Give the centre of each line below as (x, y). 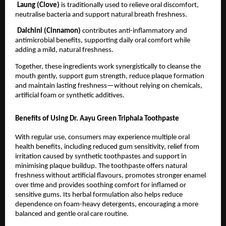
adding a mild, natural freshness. (64, 50)
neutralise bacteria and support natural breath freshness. (101, 15)
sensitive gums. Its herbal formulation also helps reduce (99, 195)
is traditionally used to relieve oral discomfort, (130, 5)
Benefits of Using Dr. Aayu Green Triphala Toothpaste (97, 119)
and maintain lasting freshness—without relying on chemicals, (109, 86)
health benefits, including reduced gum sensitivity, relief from (107, 147)
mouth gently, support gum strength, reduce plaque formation (110, 76)
